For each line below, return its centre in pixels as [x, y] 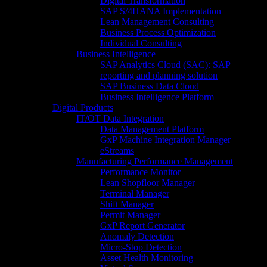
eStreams [117, 150]
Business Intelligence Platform [157, 97]
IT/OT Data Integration [120, 118]
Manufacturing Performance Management [155, 161]
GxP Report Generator [142, 226]
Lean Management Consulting [157, 22]
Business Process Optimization [158, 32]
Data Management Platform [152, 129]
